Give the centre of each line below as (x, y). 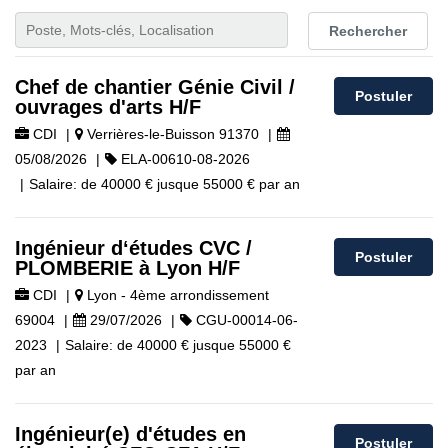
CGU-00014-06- (245, 320)
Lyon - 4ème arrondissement (176, 295)
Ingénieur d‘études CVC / (133, 248)
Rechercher (367, 31)
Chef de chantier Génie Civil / (155, 87)
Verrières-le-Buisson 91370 (171, 134)
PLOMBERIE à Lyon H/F (127, 268)
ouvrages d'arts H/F (108, 107)
